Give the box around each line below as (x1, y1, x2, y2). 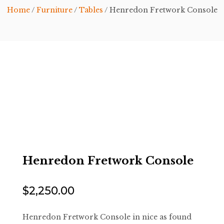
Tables (78, 5, 103, 14)
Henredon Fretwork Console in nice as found (22, 212, 191, 221)
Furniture (36, 5, 72, 14)
